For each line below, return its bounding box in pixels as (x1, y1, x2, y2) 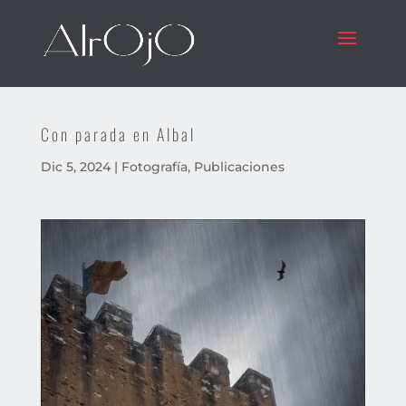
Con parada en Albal (40, 122, 196, 146)
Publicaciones (193, 159, 285, 175)
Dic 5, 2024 (40, 159, 111, 175)
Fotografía (121, 159, 188, 175)
